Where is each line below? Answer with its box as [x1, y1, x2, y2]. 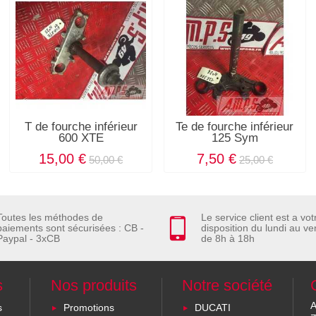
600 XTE [58, 130, 104, 145]
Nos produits [50, 276, 137, 294]
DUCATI [195, 302, 231, 314]
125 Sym [211, 130, 258, 145]
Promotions [63, 302, 114, 314]
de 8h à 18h [201, 232, 255, 244]
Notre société [182, 276, 273, 294]
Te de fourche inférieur [176, 119, 294, 133]
